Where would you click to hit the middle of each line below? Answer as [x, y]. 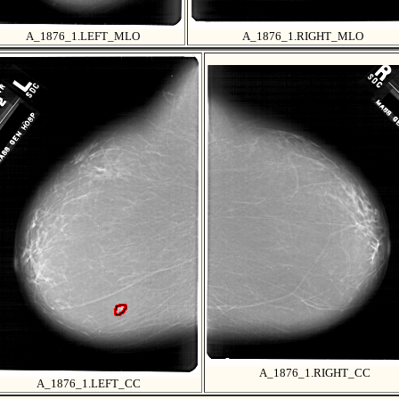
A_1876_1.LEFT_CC [88, 384]
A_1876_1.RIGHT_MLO [303, 37]
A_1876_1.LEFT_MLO [83, 37]
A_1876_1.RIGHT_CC [314, 373]
